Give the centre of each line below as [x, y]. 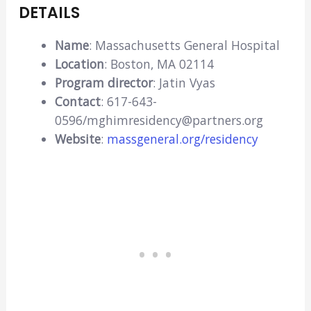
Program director [103, 83]
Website [77, 139]
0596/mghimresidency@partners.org [159, 120]
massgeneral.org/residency [182, 139]
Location [79, 64]
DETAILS [49, 13]
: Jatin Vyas [184, 83]
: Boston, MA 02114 [159, 64]
